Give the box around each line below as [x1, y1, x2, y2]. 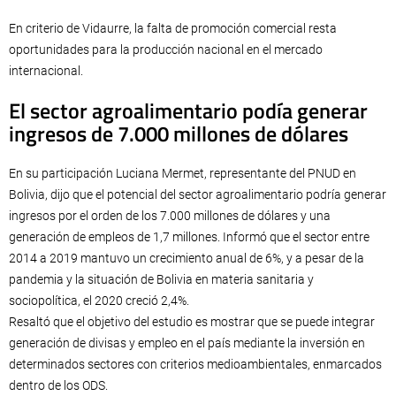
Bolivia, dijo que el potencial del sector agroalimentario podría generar [9, 187, 386, 202]
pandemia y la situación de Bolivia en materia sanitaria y [9, 272, 314, 286]
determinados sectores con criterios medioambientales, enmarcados [9, 357, 382, 371]
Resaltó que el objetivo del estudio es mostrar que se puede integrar [9, 315, 375, 329]
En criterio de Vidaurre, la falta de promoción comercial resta [9, 21, 337, 35]
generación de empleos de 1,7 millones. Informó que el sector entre [9, 230, 369, 244]
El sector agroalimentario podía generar [9, 95, 368, 126]
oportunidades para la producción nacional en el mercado [9, 42, 323, 57]
